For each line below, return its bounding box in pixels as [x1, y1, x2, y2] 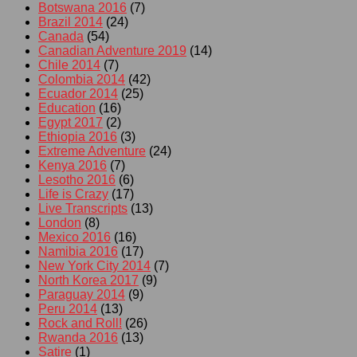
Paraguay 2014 [38, 287, 125, 301]
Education [38, 100, 96, 115]
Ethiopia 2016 [38, 129, 117, 143]
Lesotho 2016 [38, 172, 116, 186]
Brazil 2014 [38, 14, 103, 29]
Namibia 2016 [38, 244, 118, 258]
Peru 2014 [38, 301, 97, 316]
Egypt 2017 [38, 115, 103, 129]
